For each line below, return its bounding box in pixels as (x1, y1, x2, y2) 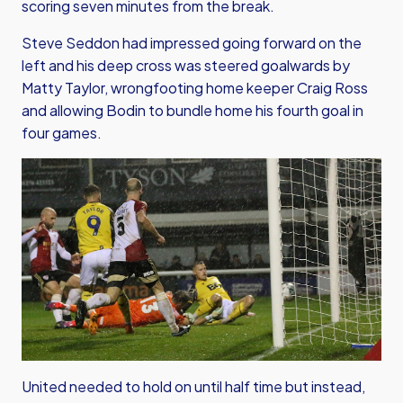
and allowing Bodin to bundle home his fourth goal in (22, 101, 363, 120)
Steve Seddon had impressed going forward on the (22, 33, 362, 52)
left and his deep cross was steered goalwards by (22, 56, 350, 75)
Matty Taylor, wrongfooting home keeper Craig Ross (22, 78, 368, 97)
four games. (22, 123, 102, 142)
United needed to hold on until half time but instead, (22, 377, 365, 396)
